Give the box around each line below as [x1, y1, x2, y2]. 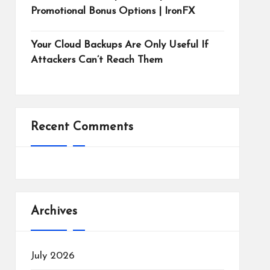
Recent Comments [30, 121, 133, 133]
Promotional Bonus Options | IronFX [30, 6, 195, 16]
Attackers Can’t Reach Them [30, 55, 163, 65]
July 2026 [30, 251, 75, 261]
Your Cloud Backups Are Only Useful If [30, 40, 209, 50]
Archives [30, 206, 77, 218]
